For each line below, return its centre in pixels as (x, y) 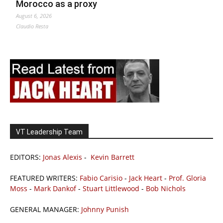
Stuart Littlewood (111, 188)
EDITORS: (26, 157)
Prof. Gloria (187, 178)
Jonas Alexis (62, 157)
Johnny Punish (105, 209)
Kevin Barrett (112, 157)
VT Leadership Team (49, 132)
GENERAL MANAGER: (46, 209)
